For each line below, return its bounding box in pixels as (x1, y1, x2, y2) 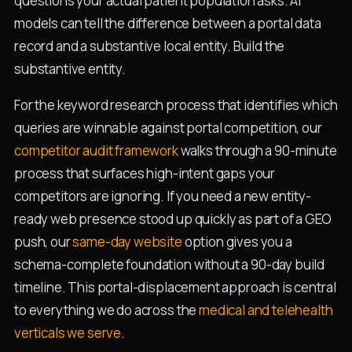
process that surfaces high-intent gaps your (14, 164, 276, 183)
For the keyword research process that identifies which (14, 96, 338, 115)
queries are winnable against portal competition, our (14, 119, 322, 137)
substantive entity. (14, 59, 126, 78)
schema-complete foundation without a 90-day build (14, 255, 325, 274)
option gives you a (181, 233, 292, 251)
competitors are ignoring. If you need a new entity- (14, 187, 311, 206)
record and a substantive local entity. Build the (14, 36, 285, 55)
